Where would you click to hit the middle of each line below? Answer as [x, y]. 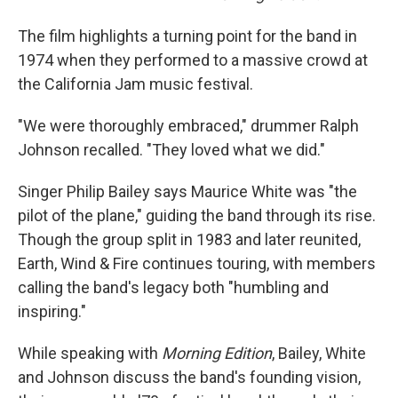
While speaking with [88, 353]
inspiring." [52, 311]
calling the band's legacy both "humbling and [173, 287]
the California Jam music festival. [135, 84]
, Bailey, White [319, 353]
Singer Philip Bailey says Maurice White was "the [187, 191]
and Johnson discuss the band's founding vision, [189, 377]
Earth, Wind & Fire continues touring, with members [197, 263]
